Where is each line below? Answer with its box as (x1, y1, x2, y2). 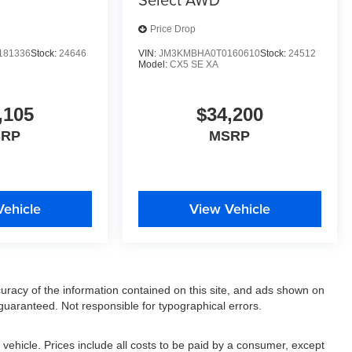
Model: (137, 58, 170, 70)
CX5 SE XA (169, 58, 218, 70)
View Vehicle (189, 198, 270, 218)
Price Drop (149, 24, 196, 35)
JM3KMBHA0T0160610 (158, 47, 260, 59)
